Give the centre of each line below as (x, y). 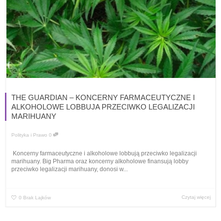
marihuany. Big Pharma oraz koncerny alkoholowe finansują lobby (100, 161)
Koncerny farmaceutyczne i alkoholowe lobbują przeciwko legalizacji (104, 153)
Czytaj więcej (196, 197)
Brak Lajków (37, 197)
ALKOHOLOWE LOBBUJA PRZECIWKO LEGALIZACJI (103, 107)
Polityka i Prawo (29, 135)
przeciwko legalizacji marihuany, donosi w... (70, 169)
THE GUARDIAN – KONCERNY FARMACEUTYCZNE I (103, 98)
